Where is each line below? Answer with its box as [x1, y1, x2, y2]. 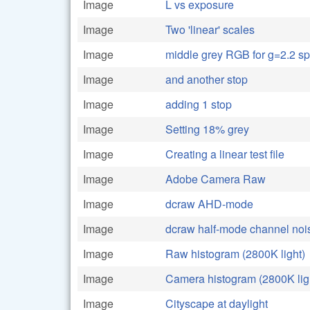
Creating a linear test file [165, 145, 284, 162]
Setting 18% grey [165, 120, 249, 137]
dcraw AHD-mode [165, 195, 253, 212]
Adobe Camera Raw [165, 170, 266, 187]
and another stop [165, 71, 248, 87]
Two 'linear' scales [165, 21, 255, 37]
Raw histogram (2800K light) [165, 245, 305, 262]
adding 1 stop [165, 95, 232, 112]
